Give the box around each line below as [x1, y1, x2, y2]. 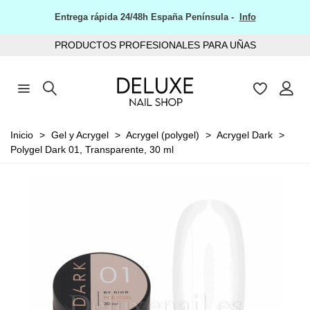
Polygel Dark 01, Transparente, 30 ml [10, 143, 174, 155]
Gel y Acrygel [51, 129, 109, 140]
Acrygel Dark [217, 129, 273, 140]
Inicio [10, 129, 33, 140]
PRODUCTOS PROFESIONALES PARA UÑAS [54, 39, 256, 51]
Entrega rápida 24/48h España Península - [54, 12, 239, 22]
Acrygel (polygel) [126, 129, 199, 140]
